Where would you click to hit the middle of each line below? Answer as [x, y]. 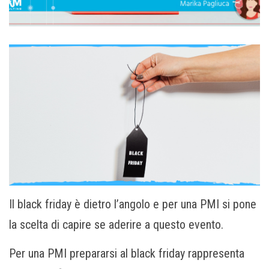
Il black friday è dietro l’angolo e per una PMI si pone [133, 204]
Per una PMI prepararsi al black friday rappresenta [127, 253]
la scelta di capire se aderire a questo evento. [116, 224]
